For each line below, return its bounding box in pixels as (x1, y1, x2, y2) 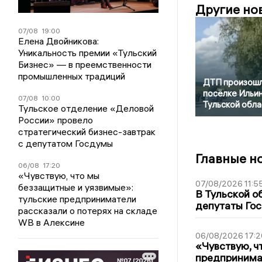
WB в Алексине (18, 216, 85, 228)
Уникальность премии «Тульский (18, 46, 157, 58)
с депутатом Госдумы (18, 137, 113, 149)
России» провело (18, 113, 94, 126)
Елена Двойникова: (18, 35, 99, 47)
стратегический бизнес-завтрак (18, 125, 156, 137)
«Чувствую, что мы (18, 169, 100, 181)
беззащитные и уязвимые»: (18, 181, 134, 193)
